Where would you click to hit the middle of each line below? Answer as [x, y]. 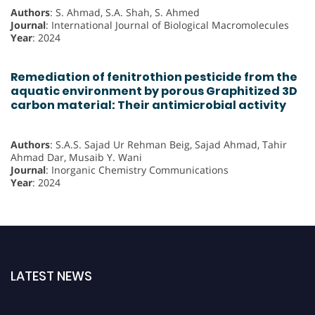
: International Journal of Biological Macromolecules [167, 25]
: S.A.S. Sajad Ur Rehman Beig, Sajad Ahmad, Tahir [168, 145]
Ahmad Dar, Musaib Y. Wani [76, 157]
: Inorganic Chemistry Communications [137, 170]
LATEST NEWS [51, 276]
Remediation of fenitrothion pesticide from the [154, 77]
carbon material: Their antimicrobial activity [148, 105]
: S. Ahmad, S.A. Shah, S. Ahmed [125, 12]
